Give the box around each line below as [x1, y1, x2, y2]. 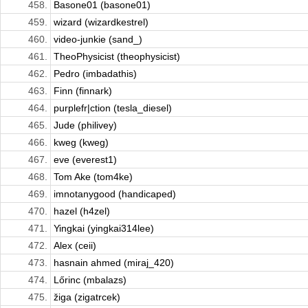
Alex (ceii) [54, 240, 96, 252]
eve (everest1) [54, 154, 117, 166]
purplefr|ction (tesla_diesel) [54, 102, 172, 114]
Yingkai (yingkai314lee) [54, 223, 154, 234]
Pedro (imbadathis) [54, 68, 137, 80]
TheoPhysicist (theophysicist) [54, 51, 180, 63]
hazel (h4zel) [54, 206, 110, 217]
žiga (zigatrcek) [54, 291, 120, 303]
